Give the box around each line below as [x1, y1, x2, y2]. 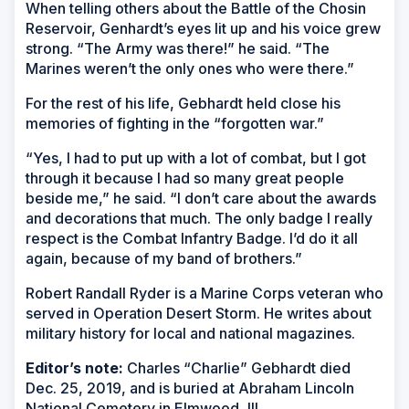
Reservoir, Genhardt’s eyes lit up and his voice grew [26, 18, 381, 37]
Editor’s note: [26, 358, 123, 377]
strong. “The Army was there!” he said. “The [26, 38, 330, 58]
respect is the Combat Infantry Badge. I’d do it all [26, 228, 358, 247]
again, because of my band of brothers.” [26, 248, 306, 267]
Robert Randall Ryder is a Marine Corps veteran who [26, 283, 383, 302]
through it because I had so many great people [26, 168, 344, 187]
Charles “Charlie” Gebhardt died [123, 358, 351, 377]
